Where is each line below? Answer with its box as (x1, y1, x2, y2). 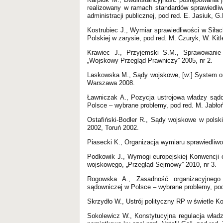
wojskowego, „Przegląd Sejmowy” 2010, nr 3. (87, 160, 217, 168)
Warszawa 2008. (87, 79, 135, 87)
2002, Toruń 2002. (87, 123, 139, 131)
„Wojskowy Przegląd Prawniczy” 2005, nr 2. (87, 56, 213, 64)
